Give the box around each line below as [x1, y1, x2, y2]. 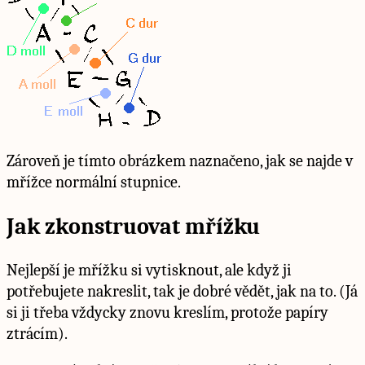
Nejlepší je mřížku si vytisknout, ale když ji [7, 261, 292, 279]
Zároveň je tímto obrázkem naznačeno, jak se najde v [7, 151, 353, 170]
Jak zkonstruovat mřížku [7, 213, 260, 240]
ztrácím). [7, 324, 68, 343]
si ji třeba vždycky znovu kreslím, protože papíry [7, 303, 328, 322]
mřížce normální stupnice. [7, 172, 181, 191]
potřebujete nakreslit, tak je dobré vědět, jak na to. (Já [7, 282, 358, 301]
